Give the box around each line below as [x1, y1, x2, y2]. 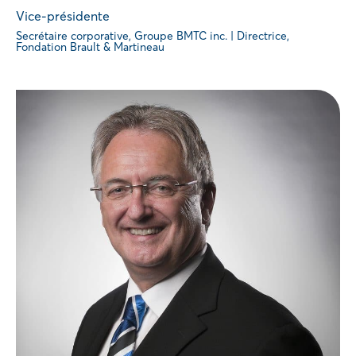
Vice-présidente [16, 7, 110, 24]
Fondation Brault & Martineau [16, 39, 164, 54]
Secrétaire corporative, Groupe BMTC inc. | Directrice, [16, 28, 289, 43]
